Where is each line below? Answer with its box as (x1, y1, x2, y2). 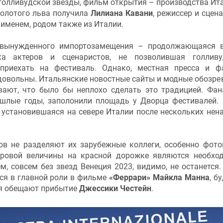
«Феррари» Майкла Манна (109, 172, 210, 182)
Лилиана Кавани (90, 8, 153, 18)
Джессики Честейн (79, 183, 151, 193)
